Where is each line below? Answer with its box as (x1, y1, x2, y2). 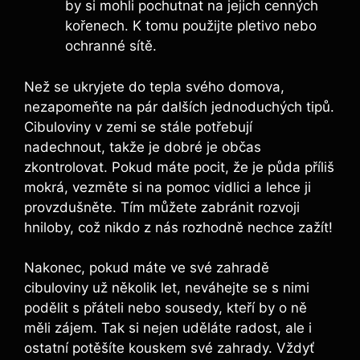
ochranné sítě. (65, 38, 157, 55)
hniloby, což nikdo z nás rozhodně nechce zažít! (24, 219, 333, 235)
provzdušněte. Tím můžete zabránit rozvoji (24, 198, 300, 215)
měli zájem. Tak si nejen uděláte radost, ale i (24, 320, 312, 337)
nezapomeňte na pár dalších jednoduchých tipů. (24, 98, 334, 115)
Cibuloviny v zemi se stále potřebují (24, 118, 252, 135)
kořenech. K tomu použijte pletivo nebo (65, 18, 317, 35)
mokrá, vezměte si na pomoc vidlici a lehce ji (24, 178, 311, 195)
